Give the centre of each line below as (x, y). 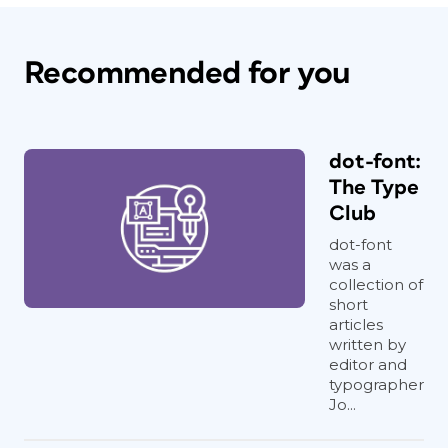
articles (356, 324)
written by (367, 344)
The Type (374, 187)
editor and (368, 364)
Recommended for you (187, 73)
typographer (376, 384)
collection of (376, 284)
